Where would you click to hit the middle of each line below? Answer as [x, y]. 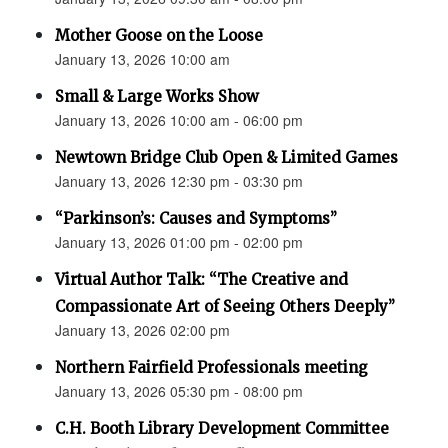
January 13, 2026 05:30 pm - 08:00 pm [179, 391]
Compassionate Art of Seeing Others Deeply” [225, 307]
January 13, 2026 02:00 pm [142, 330]
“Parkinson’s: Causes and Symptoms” [196, 219]
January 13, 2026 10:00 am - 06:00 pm [179, 120]
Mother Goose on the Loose [159, 36]
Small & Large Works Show [157, 97]
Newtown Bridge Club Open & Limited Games [226, 158]
